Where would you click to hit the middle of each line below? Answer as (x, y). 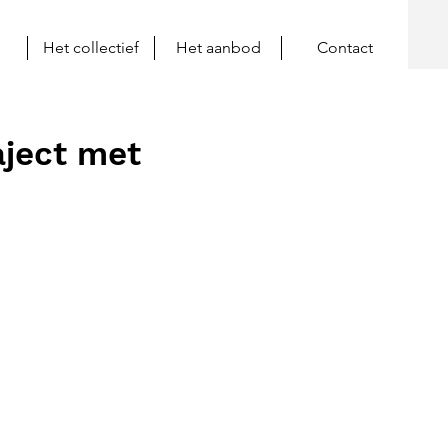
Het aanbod (218, 47)
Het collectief (91, 47)
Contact (345, 47)
